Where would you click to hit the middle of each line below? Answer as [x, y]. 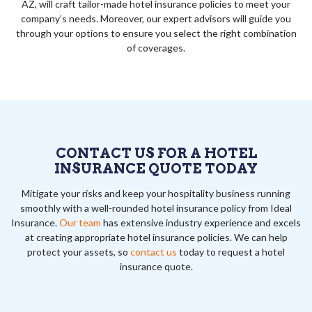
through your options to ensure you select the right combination [156, 33]
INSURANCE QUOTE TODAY [156, 168]
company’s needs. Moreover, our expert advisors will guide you [156, 18]
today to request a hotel [231, 251]
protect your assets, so [79, 251]
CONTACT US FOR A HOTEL [156, 153]
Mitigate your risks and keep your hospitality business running [156, 193]
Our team [80, 222]
